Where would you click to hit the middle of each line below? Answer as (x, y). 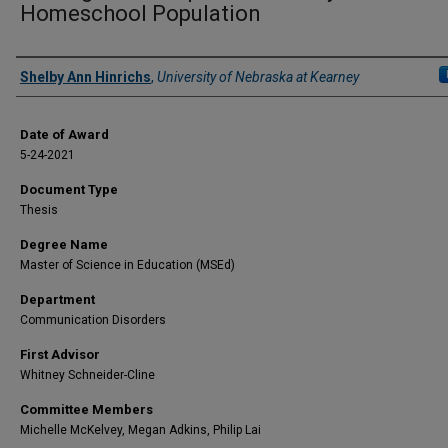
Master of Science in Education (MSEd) (127, 265)
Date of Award (64, 134)
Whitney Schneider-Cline (87, 375)
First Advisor (60, 354)
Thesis (39, 210)
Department (57, 299)
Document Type (69, 189)
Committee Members (86, 409)
